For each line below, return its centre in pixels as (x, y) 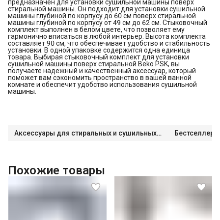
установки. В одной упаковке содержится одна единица (99, 50)
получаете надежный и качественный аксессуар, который (102, 70)
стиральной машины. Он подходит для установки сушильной (107, 9)
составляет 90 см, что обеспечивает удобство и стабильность (109, 43)
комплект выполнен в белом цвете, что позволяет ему (96, 29)
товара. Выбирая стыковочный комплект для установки (98, 57)
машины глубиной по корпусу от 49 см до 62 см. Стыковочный (108, 22)
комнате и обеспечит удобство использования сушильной (102, 84)
